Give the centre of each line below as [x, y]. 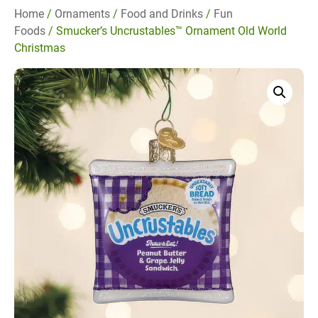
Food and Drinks [162, 14]
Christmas [40, 48]
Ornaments [82, 14]
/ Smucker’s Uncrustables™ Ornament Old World [166, 31]
